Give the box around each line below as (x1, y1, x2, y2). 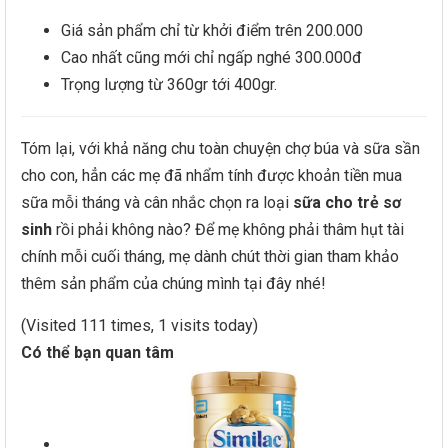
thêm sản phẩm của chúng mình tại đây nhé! (21, 274, 326, 293)
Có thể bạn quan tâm (21, 343, 174, 362)
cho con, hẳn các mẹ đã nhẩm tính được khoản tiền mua (21, 166, 402, 185)
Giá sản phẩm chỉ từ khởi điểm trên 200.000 (61, 21, 363, 40)
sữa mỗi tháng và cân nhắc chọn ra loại (21, 193, 293, 212)
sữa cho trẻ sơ (293, 193, 401, 212)
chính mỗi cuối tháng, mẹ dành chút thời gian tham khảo (21, 247, 399, 266)
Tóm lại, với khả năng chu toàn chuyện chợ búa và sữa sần (21, 139, 420, 158)
